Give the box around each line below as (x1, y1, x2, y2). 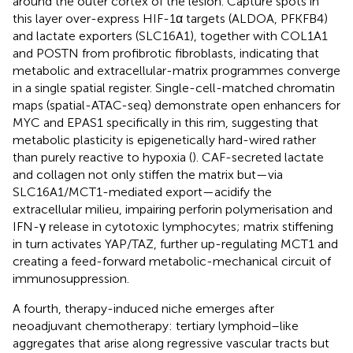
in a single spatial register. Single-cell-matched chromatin (13, 80, 335, 95)
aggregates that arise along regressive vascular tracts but (13, 335, 329, 351)
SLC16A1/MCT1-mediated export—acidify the (13, 184, 272, 199)
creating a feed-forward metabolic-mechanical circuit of (13, 253, 331, 269)
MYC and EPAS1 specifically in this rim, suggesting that (13, 114, 318, 130)
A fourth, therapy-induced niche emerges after (13, 300, 274, 316)
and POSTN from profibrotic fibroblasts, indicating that (13, 45, 319, 61)
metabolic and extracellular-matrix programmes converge (13, 62, 340, 78)
